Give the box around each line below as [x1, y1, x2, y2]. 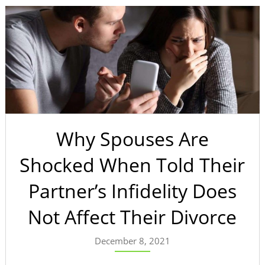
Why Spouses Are [56, 125, 209, 151]
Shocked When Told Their [20, 151, 245, 177]
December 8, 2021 [94, 234, 170, 247]
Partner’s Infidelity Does [28, 177, 237, 203]
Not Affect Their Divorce [28, 203, 237, 230]
